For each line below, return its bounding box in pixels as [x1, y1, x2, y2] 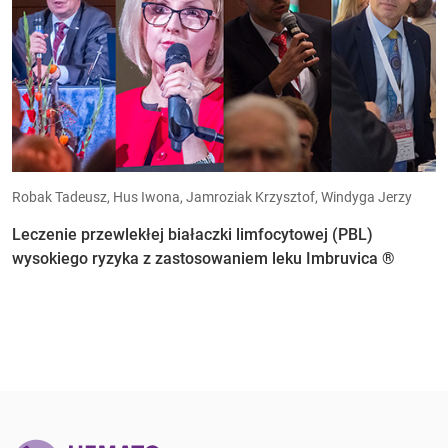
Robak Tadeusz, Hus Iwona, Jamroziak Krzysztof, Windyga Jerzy [12, 189, 412, 206]
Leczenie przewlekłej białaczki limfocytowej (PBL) [12, 225, 373, 245]
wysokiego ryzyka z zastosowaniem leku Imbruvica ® [12, 249, 395, 269]
